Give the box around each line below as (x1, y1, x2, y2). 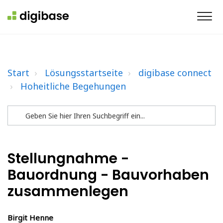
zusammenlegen (7, 182, 128, 201)
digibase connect (138, 67, 212, 79)
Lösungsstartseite (45, 67, 123, 79)
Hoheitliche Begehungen (20, 80, 126, 92)
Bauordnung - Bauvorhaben (7, 165, 209, 185)
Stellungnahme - (7, 149, 129, 168)
